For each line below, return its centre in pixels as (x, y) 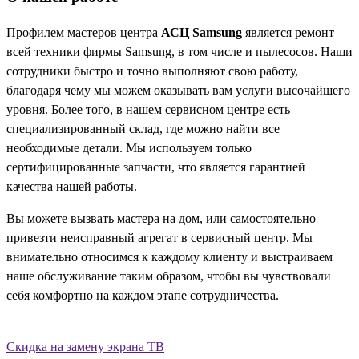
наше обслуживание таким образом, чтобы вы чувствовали (169, 276)
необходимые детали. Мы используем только (129, 147)
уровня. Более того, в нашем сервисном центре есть (148, 109)
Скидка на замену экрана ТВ (85, 346)
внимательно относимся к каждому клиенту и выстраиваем (169, 256)
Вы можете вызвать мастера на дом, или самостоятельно (161, 218)
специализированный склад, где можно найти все (143, 128)
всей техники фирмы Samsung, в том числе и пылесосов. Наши (179, 51)
